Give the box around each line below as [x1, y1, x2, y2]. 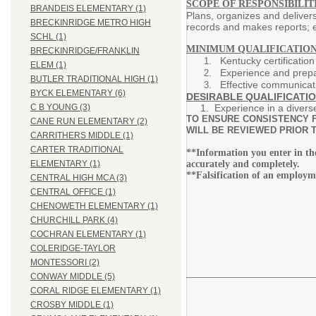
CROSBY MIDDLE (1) [30, 300, 114, 310]
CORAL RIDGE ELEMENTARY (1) [30, 286, 161, 296]
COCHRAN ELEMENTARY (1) [30, 229, 146, 240]
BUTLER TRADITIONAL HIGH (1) [30, 74, 158, 85]
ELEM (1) [30, 60, 66, 71]
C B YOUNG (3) [30, 102, 90, 113]
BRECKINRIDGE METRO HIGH [30, 18, 151, 28]
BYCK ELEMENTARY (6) [30, 88, 126, 99]
